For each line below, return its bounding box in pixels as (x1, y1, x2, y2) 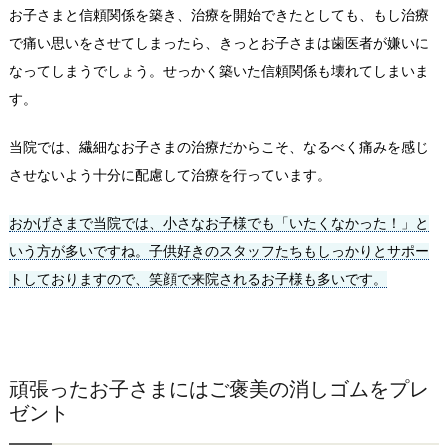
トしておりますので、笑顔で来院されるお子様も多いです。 (8, 270, 387, 287)
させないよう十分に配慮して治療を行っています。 (8, 166, 331, 183)
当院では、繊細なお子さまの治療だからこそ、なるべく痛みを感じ (8, 138, 429, 155)
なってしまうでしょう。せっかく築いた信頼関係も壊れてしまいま (8, 62, 429, 79)
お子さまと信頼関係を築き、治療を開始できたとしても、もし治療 (8, 6, 429, 23)
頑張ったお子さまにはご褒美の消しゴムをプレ (8, 377, 429, 400)
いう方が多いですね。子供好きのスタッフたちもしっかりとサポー (8, 242, 429, 259)
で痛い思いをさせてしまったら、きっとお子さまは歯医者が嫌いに (8, 34, 429, 51)
